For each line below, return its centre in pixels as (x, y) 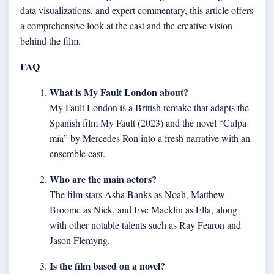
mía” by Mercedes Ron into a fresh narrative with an (150, 138)
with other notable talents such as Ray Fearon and (145, 224)
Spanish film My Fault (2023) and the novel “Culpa (148, 122)
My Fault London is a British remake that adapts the (149, 107)
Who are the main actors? (103, 179)
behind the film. (50, 41)
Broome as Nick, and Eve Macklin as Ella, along (143, 209)
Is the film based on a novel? (107, 265)
